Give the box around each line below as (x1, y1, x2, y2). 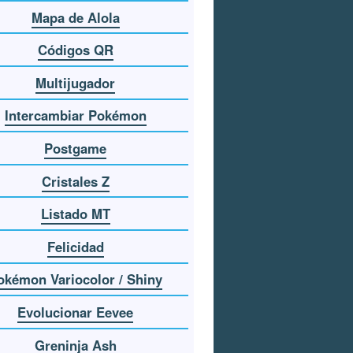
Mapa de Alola (31, 7, 120, 27)
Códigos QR (37, 40, 113, 60)
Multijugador (35, 72, 116, 92)
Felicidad (46, 236, 104, 256)
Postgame (44, 138, 107, 158)
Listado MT (40, 204, 110, 224)
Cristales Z (41, 171, 110, 191)
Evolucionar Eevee (17, 302, 134, 321)
